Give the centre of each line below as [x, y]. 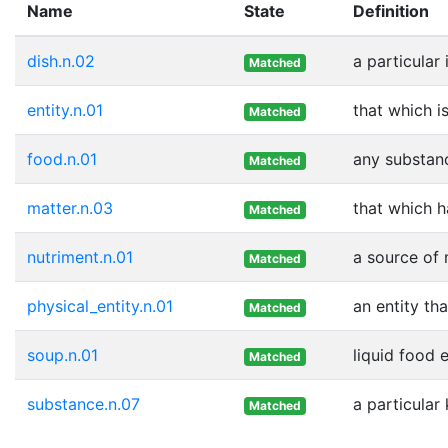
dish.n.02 [61, 60]
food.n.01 [62, 158]
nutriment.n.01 [80, 256]
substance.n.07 [83, 403]
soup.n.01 [62, 354]
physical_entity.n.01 [100, 305]
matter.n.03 [70, 207]
